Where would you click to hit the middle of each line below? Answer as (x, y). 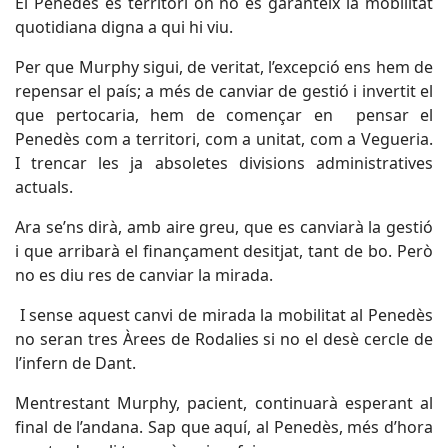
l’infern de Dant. (75, 363)
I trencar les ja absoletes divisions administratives (224, 163)
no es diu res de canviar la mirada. (144, 275)
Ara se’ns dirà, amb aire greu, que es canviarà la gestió (224, 227)
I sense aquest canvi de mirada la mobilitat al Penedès (226, 315)
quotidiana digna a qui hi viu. (124, 27)
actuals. (44, 187)
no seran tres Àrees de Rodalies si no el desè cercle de (224, 339)
